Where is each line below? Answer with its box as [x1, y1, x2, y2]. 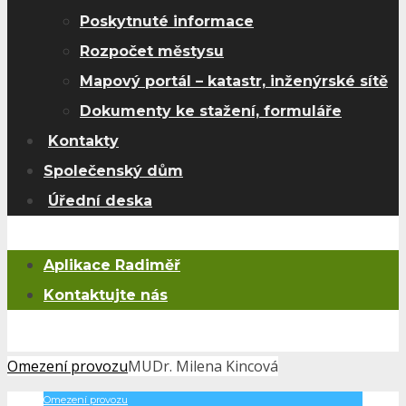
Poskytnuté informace [80, 13, 254, 30]
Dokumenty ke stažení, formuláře [80, 102, 342, 120]
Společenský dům [43, 162, 183, 179]
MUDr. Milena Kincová [128, 356, 278, 376]
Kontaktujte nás [43, 286, 168, 304]
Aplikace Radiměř [43, 256, 180, 274]
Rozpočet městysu [80, 43, 224, 60]
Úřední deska [48, 192, 152, 209]
